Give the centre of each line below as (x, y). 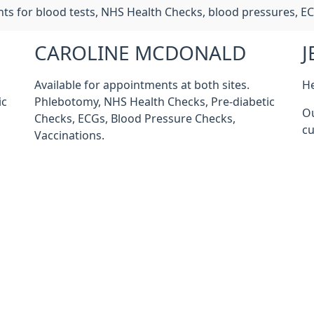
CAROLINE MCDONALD (140, 53)
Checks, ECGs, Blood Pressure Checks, (135, 118)
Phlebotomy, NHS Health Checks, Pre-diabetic (154, 102)
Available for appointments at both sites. (142, 85)
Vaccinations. (69, 135)
